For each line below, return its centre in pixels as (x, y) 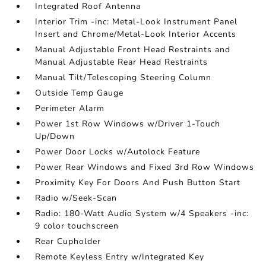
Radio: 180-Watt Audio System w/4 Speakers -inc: (142, 213)
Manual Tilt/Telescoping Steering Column (123, 77)
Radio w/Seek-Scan (76, 198)
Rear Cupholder (68, 241)
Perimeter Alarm (70, 108)
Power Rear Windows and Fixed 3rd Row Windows (145, 167)
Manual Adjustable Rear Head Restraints (122, 62)
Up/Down (55, 136)
